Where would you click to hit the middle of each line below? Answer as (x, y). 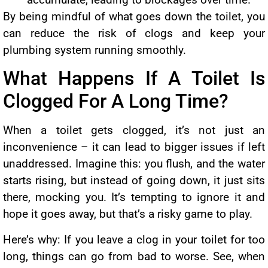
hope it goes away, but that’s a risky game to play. (128, 214)
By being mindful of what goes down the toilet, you (134, 16)
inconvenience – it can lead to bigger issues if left (134, 147)
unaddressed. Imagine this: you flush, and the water (134, 164)
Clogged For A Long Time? (116, 101)
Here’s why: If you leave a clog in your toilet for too (134, 239)
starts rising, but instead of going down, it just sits (134, 181)
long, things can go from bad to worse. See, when (134, 256)
